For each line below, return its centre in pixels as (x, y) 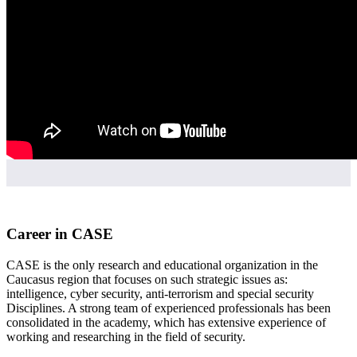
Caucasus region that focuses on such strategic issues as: (147, 279)
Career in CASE (60, 234)
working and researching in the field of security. (126, 336)
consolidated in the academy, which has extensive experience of (166, 322)
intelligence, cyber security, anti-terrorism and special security (160, 293)
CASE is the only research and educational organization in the (162, 265)
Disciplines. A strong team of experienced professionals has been (169, 308)
